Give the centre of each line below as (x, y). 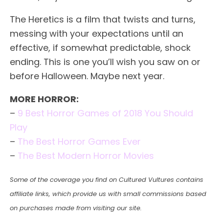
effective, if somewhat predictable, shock (100, 47)
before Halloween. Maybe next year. (87, 76)
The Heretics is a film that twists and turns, (103, 19)
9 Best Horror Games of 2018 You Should (105, 113)
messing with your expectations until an (97, 33)
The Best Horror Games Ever (79, 141)
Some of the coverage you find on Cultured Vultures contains (107, 179)
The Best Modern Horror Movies (86, 155)
